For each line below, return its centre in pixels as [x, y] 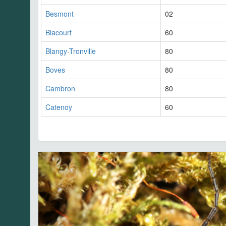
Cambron [60, 89]
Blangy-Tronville [71, 51]
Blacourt [59, 33]
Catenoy [59, 107]
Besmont [60, 14]
